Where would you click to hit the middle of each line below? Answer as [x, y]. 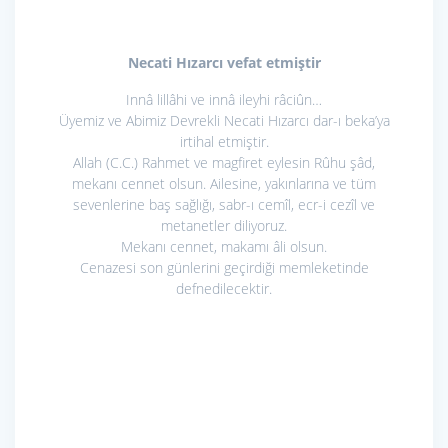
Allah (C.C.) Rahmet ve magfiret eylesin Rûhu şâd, [224, 162]
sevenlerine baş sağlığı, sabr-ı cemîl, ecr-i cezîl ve [224, 204]
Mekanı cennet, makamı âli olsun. [224, 246]
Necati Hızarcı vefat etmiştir [224, 62]
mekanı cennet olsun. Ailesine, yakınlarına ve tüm [224, 183]
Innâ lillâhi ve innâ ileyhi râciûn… [224, 99]
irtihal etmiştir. [224, 141]
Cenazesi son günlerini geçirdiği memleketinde [224, 267]
